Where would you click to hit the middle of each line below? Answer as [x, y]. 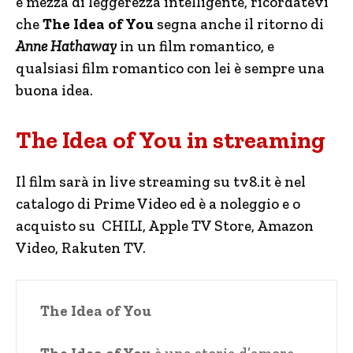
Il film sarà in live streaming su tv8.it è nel [161, 181]
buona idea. [54, 90]
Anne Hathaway [66, 46]
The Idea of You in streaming [171, 140]
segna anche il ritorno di [239, 24]
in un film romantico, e [195, 46]
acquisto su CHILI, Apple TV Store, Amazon [165, 225]
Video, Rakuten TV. [81, 247]
